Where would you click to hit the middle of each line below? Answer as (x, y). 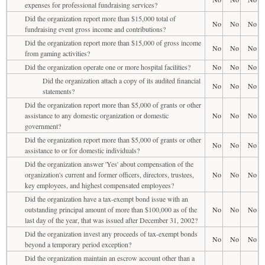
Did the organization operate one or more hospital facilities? (108, 67)
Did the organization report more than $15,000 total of (100, 18)
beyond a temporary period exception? (78, 244)
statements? (59, 91)
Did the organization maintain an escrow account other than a (110, 258)
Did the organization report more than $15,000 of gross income (113, 42)
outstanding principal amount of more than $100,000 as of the (111, 209)
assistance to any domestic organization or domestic (97, 115)
